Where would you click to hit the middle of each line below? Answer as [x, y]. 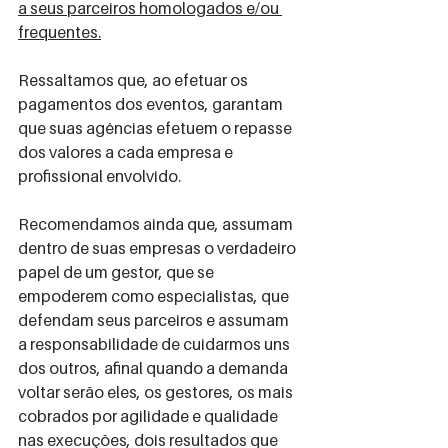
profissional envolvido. [99, 176]
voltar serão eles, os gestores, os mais [157, 392]
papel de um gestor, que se [117, 272]
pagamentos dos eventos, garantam [152, 104]
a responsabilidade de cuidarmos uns [155, 344]
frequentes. [59, 32]
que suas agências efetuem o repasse [156, 128]
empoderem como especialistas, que [155, 296]
